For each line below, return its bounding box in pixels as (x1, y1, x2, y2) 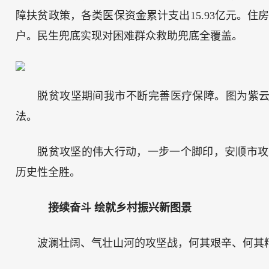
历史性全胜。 (16, 166, 81, 179)
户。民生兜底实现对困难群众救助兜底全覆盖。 (16, 30, 243, 43)
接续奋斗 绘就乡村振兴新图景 (37, 202, 192, 214)
